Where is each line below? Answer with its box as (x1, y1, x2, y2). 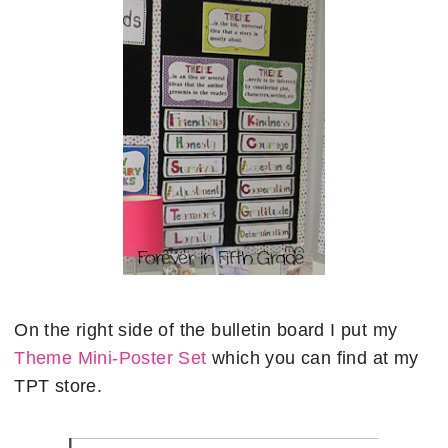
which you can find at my (206, 347, 419, 368)
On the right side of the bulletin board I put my (14, 319, 398, 340)
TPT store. (14, 375, 103, 396)
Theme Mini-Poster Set (14, 347, 207, 368)
